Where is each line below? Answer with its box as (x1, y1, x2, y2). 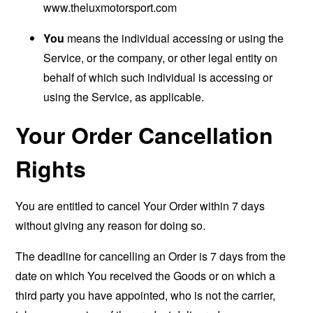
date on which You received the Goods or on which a (15, 268, 276, 284)
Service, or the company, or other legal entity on (43, 50, 278, 66)
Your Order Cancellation (15, 119, 274, 151)
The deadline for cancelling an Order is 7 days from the (15, 248, 286, 264)
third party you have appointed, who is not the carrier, (15, 287, 276, 303)
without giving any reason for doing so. (15, 217, 206, 233)
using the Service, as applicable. (43, 89, 205, 105)
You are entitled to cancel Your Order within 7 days (15, 198, 265, 214)
